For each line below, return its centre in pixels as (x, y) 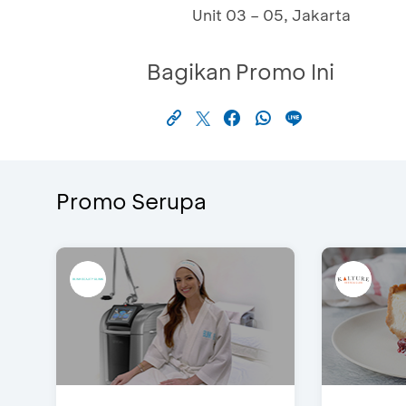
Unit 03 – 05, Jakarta (271, 15)
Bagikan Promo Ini (241, 72)
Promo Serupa (131, 201)
